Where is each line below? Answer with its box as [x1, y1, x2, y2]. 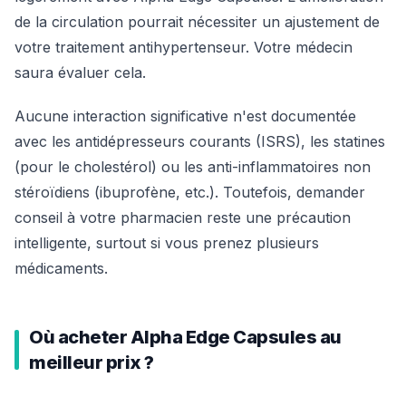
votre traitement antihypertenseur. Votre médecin [14, 38, 353, 56]
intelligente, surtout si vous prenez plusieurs [14, 234, 319, 252]
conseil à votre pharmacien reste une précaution [14, 208, 351, 227]
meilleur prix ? [29, 352, 154, 373]
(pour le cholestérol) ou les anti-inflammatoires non [14, 158, 371, 176]
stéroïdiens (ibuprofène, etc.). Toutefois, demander [14, 183, 365, 201]
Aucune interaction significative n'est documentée [14, 107, 356, 125]
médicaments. [14, 259, 108, 277]
